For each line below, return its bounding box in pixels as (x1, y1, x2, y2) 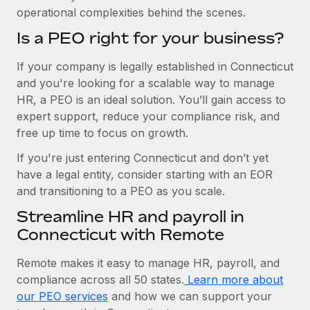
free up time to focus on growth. (17, 125, 188, 140)
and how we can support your (108, 289, 272, 303)
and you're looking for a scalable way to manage (17, 75, 275, 90)
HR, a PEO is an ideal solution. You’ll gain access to (17, 92, 286, 107)
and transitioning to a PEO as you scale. (17, 183, 225, 198)
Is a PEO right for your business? (17, 28, 284, 47)
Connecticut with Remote (17, 225, 224, 244)
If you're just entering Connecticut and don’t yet (17, 150, 268, 165)
